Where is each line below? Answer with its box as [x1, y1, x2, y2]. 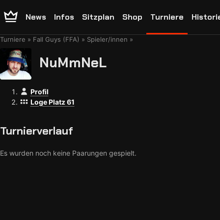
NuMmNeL [39, 53, 107, 72]
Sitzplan [82, 12, 114, 22]
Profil [30, 87, 49, 96]
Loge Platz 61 [30, 98, 75, 106]
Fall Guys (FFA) [33, 35, 80, 43]
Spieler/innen [87, 35, 128, 43]
